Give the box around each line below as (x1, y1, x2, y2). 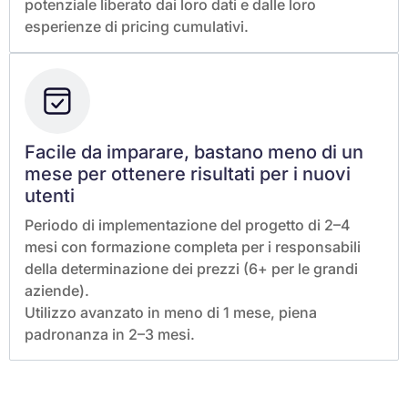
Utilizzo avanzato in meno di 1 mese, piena (25, 302, 317, 321)
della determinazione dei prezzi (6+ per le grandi (25, 259, 358, 278)
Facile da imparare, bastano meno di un (25, 140, 363, 163)
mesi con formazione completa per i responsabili (25, 237, 361, 256)
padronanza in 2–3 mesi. (25, 324, 195, 343)
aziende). (25, 280, 89, 300)
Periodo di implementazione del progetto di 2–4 (25, 215, 351, 234)
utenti (25, 184, 75, 207)
